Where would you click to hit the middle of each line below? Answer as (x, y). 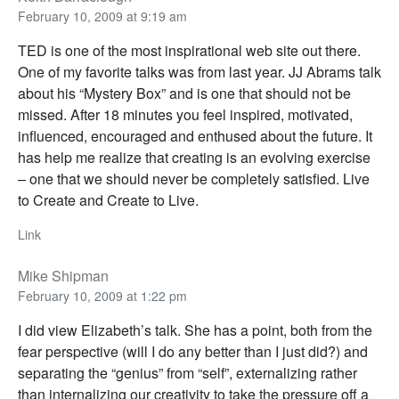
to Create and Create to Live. (108, 200)
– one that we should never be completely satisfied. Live (194, 179)
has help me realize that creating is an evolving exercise (194, 158)
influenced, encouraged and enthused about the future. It (195, 136)
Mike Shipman (63, 276)
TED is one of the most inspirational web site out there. (189, 51)
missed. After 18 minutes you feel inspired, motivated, (185, 115)
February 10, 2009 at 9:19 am (102, 16)
